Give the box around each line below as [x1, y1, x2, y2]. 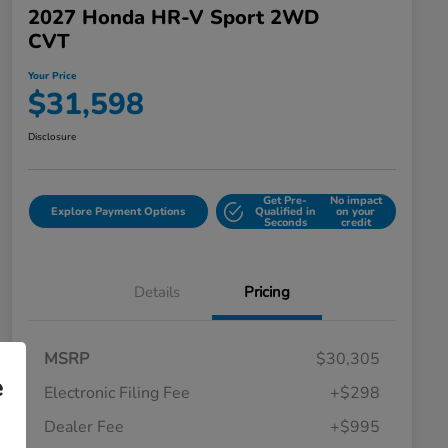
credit [340, 215, 371, 231]
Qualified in [254, 204, 316, 220]
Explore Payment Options [51, 204, 186, 220]
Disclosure [28, 130, 76, 145]
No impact [329, 193, 382, 209]
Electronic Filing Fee [44, 382, 190, 405]
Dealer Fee [44, 416, 124, 439]
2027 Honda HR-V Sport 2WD [28, 4, 319, 32]
